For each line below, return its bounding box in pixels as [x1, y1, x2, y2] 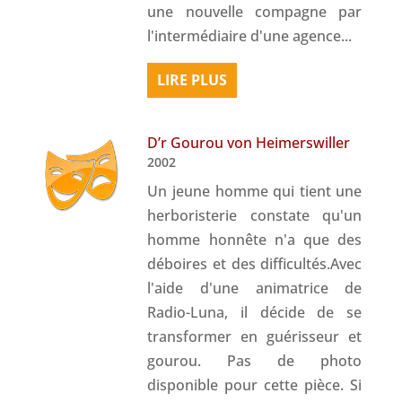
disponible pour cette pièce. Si [147, 374, 363, 395]
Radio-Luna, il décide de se [147, 301, 363, 322]
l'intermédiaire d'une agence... [147, 25, 353, 46]
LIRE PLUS [157, 69, 228, 90]
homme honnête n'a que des [147, 229, 363, 249]
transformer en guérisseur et [147, 326, 363, 346]
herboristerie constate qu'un [147, 205, 363, 225]
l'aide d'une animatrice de [147, 277, 363, 298]
